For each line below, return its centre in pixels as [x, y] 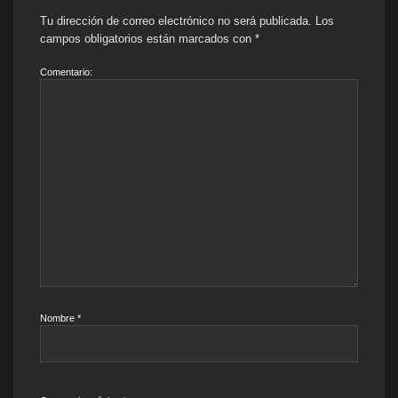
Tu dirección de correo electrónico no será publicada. [176, 20]
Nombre [59, 318]
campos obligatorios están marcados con [147, 38]
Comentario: [66, 72]
